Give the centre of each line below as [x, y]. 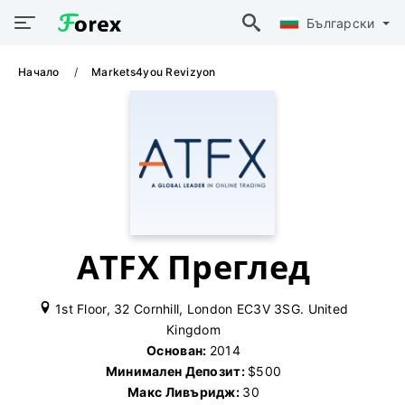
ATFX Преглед [193, 267]
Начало [40, 72]
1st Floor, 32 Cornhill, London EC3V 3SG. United [200, 309]
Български [342, 23]
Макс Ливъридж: [185, 392]
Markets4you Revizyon [154, 72]
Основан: [178, 350]
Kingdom [193, 330]
